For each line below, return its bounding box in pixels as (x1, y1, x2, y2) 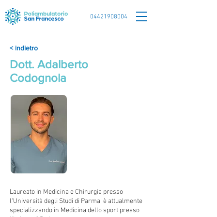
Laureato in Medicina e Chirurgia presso (10, 188, 123, 196)
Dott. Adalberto (10, 58, 88, 71)
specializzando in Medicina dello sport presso (10, 206, 139, 215)
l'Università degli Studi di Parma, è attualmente (10, 197, 142, 205)
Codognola (10, 71, 66, 84)
